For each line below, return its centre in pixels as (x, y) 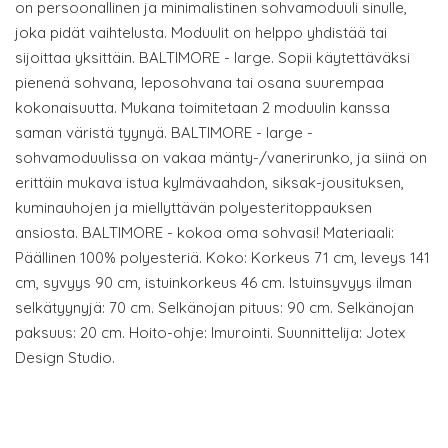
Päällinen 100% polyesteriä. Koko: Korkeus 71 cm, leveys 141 (222, 258)
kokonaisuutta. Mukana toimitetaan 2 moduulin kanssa (202, 108)
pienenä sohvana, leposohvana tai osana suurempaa (199, 83)
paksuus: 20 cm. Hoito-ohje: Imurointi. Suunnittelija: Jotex (210, 333)
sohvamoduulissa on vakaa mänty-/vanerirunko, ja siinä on (221, 158)
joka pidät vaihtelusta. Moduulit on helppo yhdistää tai (201, 33)
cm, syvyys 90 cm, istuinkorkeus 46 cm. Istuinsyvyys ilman (213, 283)
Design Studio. (65, 358)
